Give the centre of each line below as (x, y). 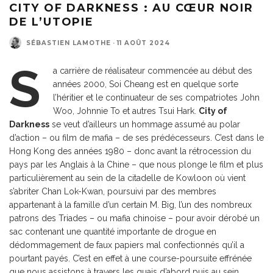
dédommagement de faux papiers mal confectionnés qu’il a (127, 245)
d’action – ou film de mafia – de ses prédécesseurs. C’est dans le (136, 138)
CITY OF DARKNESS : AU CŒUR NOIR (131, 8)
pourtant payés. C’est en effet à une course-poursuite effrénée (130, 259)
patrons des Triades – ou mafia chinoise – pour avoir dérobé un (134, 218)
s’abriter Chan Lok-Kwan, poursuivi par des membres (113, 192)
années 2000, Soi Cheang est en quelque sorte (146, 84)
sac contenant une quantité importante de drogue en (113, 232)
